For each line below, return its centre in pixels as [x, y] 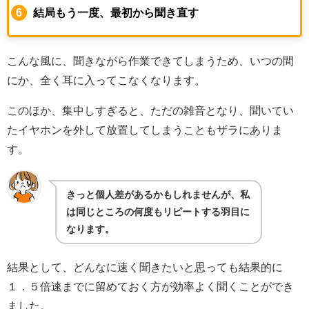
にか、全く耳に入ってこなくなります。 [106, 80]
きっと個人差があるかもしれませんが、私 [158, 194]
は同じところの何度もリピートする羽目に [158, 211]
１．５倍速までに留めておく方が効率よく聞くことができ [150, 287]
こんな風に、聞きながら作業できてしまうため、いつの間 [150, 60]
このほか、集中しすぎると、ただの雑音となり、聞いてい [150, 110]
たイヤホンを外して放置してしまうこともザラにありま [145, 129]
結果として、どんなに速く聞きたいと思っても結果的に [145, 267]
